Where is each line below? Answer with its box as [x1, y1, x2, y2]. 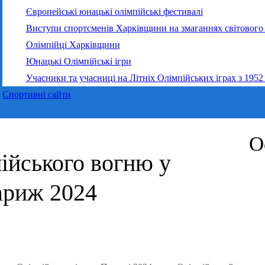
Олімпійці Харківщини [25, 39, 120, 50]
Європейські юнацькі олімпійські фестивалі [25, 6, 203, 17]
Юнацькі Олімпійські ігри [25, 56, 131, 66]
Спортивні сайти [2, 89, 71, 99]
